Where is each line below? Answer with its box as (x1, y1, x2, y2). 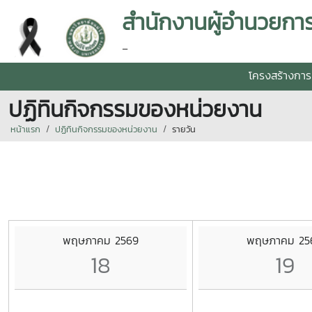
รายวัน (172, 123, 196, 136)
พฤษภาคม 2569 (63, 231, 139, 249)
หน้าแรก (10, 123, 40, 136)
